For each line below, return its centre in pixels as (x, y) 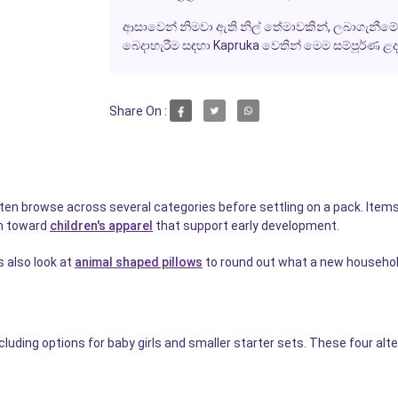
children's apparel (101, 226)
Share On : (138, 111)
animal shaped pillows (139, 263)
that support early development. (246, 226)
